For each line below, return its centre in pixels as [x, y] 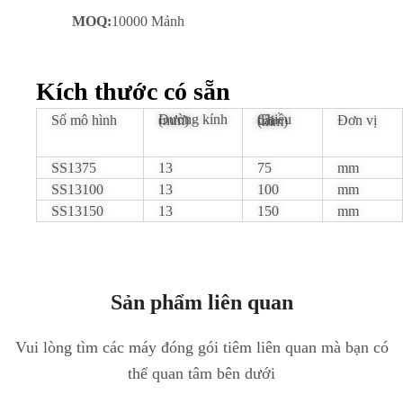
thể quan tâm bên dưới [201, 373]
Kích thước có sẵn [133, 91]
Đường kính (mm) [174, 120]
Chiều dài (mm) [273, 121]
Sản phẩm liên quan [201, 302]
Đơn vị [357, 120]
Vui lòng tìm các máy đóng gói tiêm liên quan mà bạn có [201, 347]
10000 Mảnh [148, 21]
